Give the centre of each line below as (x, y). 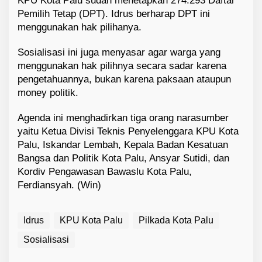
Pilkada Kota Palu (176, 220)
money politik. (48, 93)
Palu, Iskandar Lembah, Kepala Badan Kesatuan (123, 145)
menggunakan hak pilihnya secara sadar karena (122, 66)
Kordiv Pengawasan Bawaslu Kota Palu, (105, 172)
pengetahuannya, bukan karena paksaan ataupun (124, 80)
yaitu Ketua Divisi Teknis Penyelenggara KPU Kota (128, 132)
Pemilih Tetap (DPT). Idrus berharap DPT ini (114, 14)
